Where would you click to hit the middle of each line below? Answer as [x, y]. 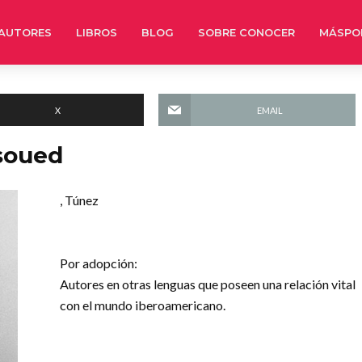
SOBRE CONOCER [246, 32]
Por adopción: [99, 263]
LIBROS [97, 32]
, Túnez [79, 200]
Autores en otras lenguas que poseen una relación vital [208, 284]
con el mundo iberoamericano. [143, 305]
